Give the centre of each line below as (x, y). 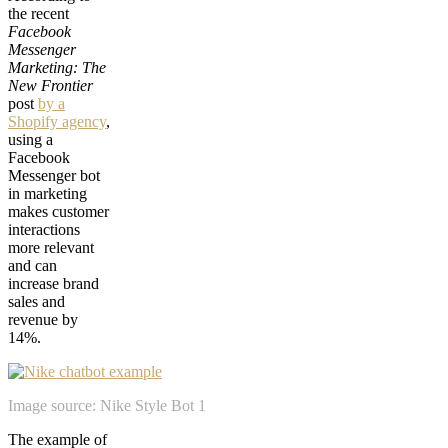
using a (30, 140)
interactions (44, 230)
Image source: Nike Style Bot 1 (107, 406)
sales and (36, 302)
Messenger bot (54, 176)
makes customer (58, 212)
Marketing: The (57, 68)
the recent (38, 14)
